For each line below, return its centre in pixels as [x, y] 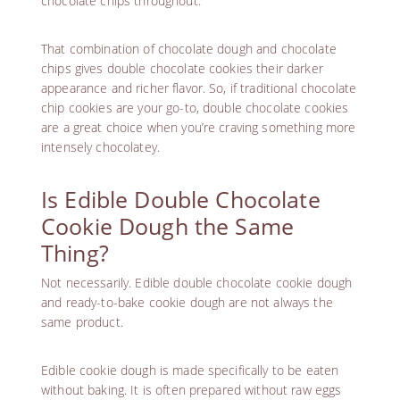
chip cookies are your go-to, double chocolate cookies [195, 107]
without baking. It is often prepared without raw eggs [192, 389]
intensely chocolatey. [100, 146]
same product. [82, 321]
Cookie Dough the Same [167, 225]
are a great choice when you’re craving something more [199, 127]
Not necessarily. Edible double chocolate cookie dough [197, 282]
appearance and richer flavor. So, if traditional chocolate [199, 87]
